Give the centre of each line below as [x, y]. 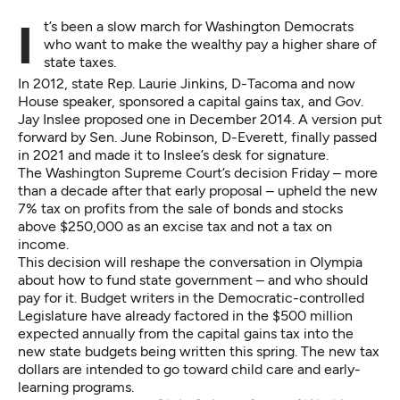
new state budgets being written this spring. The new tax [199, 351]
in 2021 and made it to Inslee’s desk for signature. [173, 154]
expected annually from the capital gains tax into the [186, 333]
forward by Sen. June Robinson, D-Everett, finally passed [197, 137]
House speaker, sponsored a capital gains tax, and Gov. [191, 101]
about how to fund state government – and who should [193, 279]
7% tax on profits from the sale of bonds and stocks [180, 208]
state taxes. [80, 62]
